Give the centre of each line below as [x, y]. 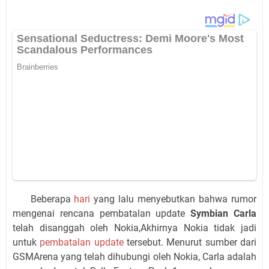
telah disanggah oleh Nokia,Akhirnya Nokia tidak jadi [134, 228]
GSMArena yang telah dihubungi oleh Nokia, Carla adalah [134, 257]
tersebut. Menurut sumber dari [190, 243]
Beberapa [44, 199]
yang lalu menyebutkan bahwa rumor [175, 199]
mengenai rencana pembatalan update [102, 214]
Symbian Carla [224, 214]
